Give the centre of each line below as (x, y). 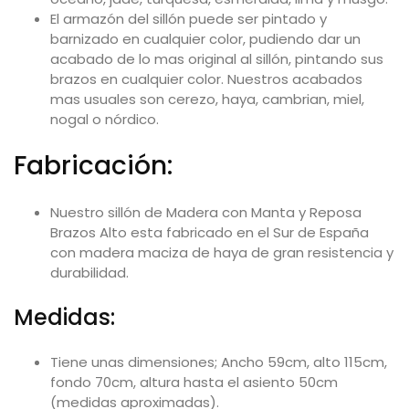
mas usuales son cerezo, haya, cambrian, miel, (207, 99)
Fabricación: (93, 165)
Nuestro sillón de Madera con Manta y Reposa (206, 212)
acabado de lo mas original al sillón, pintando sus (217, 58)
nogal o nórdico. (105, 119)
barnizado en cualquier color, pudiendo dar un (205, 38)
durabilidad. (89, 272)
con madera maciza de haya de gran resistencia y (222, 252)
